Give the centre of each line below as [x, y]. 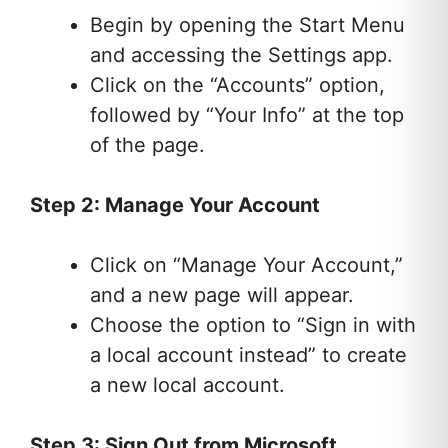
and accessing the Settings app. [241, 55]
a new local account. [187, 385]
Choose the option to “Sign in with [253, 325]
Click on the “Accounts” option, [237, 85]
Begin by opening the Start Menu [247, 25]
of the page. [147, 145]
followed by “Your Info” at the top [247, 115]
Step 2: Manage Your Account [175, 205]
